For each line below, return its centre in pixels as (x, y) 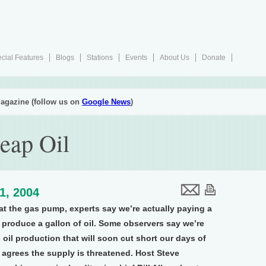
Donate (214, 58)
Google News (106, 102)
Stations (100, 58)
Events (136, 58)
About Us (175, 58)
